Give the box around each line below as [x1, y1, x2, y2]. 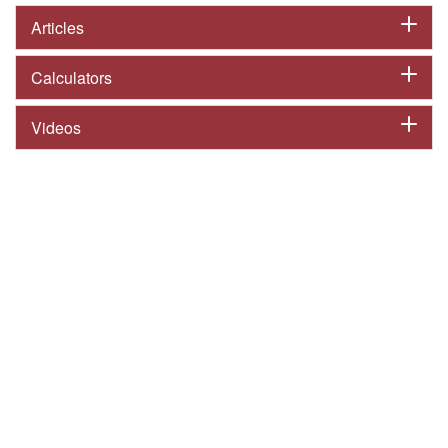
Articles [31, 16, 84, 40]
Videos [31, 116, 81, 140]
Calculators [31, 66, 112, 90]
